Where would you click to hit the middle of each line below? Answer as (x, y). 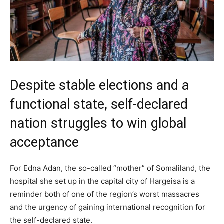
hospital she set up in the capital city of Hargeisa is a (102, 181)
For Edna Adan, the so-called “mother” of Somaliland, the (110, 168)
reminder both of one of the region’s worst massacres (105, 194)
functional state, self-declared (99, 104)
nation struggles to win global (98, 123)
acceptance (44, 142)
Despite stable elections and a (99, 85)
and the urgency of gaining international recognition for (108, 207)
